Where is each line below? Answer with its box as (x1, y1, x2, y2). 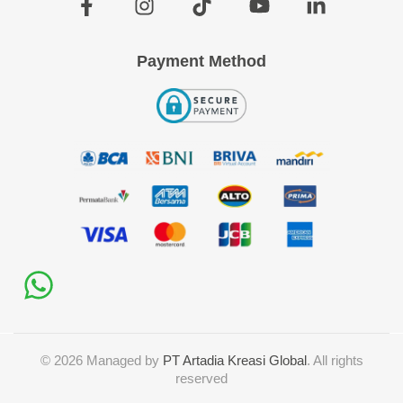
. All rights (306, 353, 363, 369)
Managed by (82, 353, 163, 369)
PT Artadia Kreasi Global (162, 353, 307, 369)
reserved (175, 371, 228, 387)
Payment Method (137, 52, 266, 71)
